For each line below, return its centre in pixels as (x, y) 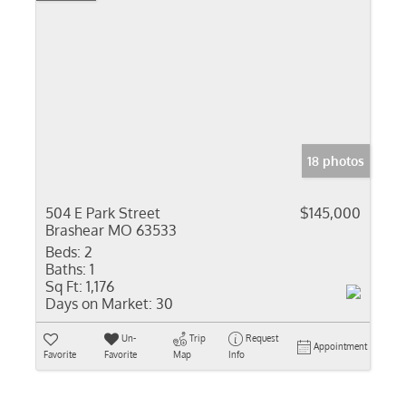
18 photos (336, 161)
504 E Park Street (103, 213)
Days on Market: (99, 304)
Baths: (66, 269)
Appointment (340, 346)
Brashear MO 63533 (111, 230)
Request (261, 338)
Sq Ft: (64, 286)
